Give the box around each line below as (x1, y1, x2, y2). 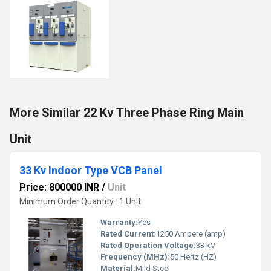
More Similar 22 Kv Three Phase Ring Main (10, 105, 244, 120)
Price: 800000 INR (19, 181, 99, 193)
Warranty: (100, 218, 138, 227)
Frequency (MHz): (100, 252, 170, 261)
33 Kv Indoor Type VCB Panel (19, 164, 162, 177)
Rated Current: (100, 229, 156, 238)
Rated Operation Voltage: (100, 241, 196, 250)
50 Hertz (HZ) (170, 252, 217, 261)
